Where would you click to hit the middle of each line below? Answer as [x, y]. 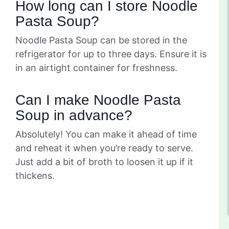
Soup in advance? [74, 115]
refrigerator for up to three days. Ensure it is [111, 54]
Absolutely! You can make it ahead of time [106, 134]
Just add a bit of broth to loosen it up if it [104, 162]
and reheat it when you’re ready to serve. [104, 148]
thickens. [35, 175]
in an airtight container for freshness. [96, 67]
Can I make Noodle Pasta [98, 100]
